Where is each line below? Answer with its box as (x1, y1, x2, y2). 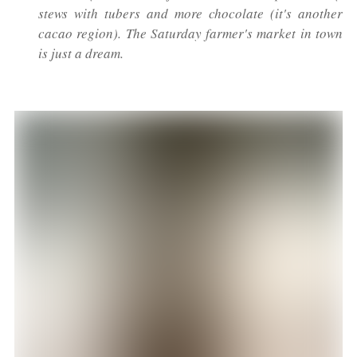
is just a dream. (38, 44, 124, 63)
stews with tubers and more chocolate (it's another (38, 4, 343, 23)
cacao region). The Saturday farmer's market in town (38, 24, 343, 43)
